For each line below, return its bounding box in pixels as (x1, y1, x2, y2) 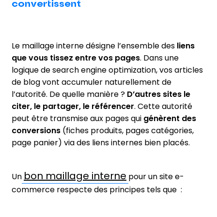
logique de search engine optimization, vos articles (12, 64, 203, 76)
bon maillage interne (24, 169, 126, 183)
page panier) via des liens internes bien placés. (12, 137, 190, 148)
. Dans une (140, 52, 179, 63)
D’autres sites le (127, 88, 190, 100)
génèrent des (143, 112, 196, 124)
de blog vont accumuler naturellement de (12, 76, 171, 88)
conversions (12, 124, 61, 136)
